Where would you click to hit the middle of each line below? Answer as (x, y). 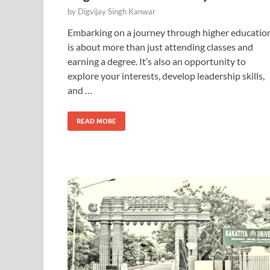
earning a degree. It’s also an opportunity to (157, 61)
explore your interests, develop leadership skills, (166, 76)
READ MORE (96, 121)
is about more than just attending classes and (160, 47)
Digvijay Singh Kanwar (117, 11)
